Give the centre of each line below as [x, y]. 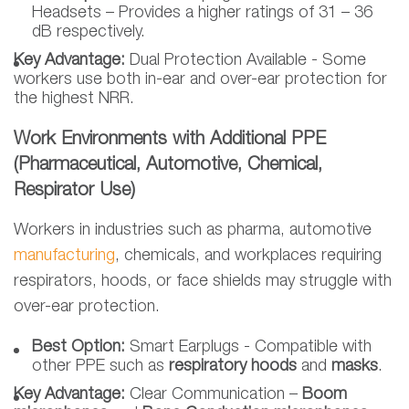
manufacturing [64, 256]
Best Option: [79, 347]
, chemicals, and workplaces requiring [248, 256]
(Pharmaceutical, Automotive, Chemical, [168, 166]
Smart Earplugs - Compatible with [248, 347]
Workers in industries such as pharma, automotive [193, 231]
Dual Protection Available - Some [248, 61]
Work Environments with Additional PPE [170, 140]
